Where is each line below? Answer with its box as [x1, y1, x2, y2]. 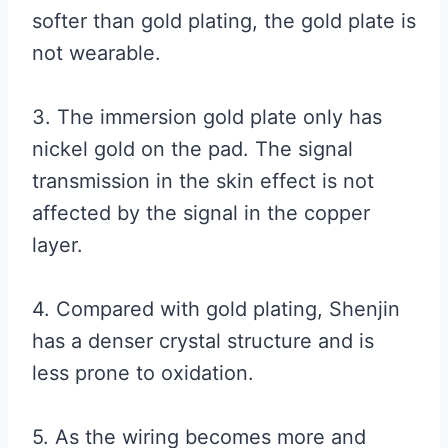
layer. [32, 233, 83, 257]
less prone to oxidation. [32, 361, 254, 385]
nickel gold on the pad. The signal [32, 137, 353, 161]
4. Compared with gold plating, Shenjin [32, 297, 400, 321]
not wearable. [32, 41, 161, 65]
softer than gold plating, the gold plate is [32, 9, 416, 33]
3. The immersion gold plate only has [32, 105, 382, 129]
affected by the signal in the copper [32, 201, 370, 225]
